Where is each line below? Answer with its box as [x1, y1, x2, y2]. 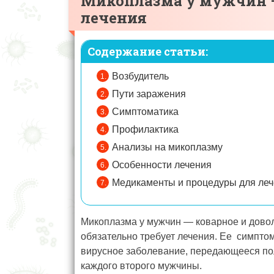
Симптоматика [112, 106, 179, 117]
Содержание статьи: [87, 44, 208, 59]
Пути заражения [112, 89, 186, 100]
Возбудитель [112, 71, 169, 82]
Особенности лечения [112, 160, 212, 171]
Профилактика [112, 124, 179, 135]
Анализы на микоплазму [112, 142, 223, 153]
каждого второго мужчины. [81, 261, 202, 272]
